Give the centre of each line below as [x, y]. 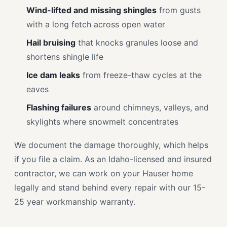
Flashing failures [59, 107]
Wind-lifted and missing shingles [91, 10]
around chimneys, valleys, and [150, 107]
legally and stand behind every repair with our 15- [110, 187]
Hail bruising [51, 43]
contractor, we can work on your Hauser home [104, 173]
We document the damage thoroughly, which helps [111, 145]
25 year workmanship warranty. [75, 202]
